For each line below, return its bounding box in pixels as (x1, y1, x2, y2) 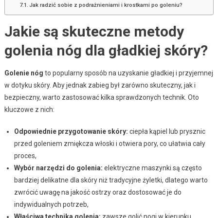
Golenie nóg (4, 69, 43, 77)
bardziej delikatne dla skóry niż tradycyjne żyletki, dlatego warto (14, 176, 208, 184)
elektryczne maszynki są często (102, 163, 202, 172)
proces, (14, 151, 36, 160)
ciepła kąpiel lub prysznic (127, 127, 205, 135)
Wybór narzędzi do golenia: (14, 163, 103, 172)
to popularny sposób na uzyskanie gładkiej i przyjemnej (43, 69, 213, 77)
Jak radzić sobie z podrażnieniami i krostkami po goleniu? (29, 1, 183, 8)
